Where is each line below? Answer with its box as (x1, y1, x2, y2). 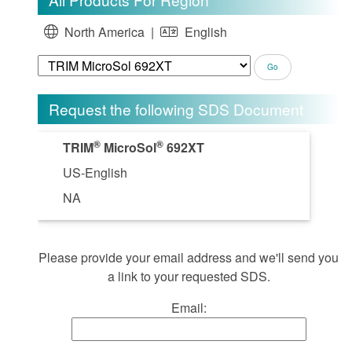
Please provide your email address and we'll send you (38, 247, 339, 266)
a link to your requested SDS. (107, 266, 270, 285)
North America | (58, 22, 160, 41)
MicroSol (101, 137, 156, 156)
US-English (63, 163, 127, 181)
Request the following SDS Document (49, 97, 304, 119)
